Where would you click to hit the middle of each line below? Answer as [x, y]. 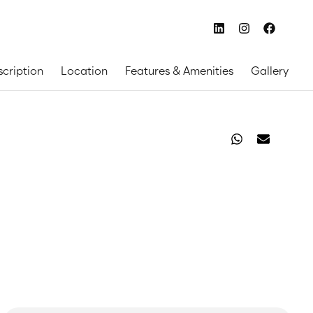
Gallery [270, 71]
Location [84, 71]
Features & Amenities [179, 71]
